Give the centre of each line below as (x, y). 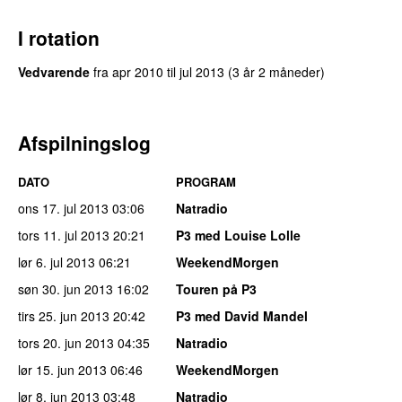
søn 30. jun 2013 (66, 288)
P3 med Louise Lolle (238, 235)
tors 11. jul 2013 (64, 235)
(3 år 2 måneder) (276, 71)
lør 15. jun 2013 (62, 369)
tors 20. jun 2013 (66, 342)
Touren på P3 (216, 288)
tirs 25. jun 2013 (64, 315)
